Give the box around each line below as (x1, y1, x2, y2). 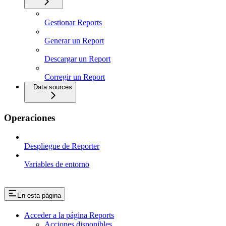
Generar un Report (44, 36, 104, 45)
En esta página (17, 192, 61, 200)
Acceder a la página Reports (24, 211, 114, 220)
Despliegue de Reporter (24, 142, 99, 151)
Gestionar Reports (44, 18, 102, 27)
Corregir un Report (44, 73, 105, 81)
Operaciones (4, 112, 55, 123)
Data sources (33, 83, 72, 91)
